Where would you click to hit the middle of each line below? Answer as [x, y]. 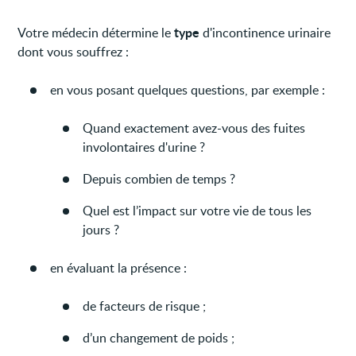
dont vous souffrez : [74, 51]
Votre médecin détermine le [96, 32]
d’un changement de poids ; [159, 337]
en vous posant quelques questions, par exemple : [188, 89]
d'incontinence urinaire [267, 32]
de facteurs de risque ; [145, 306]
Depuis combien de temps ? [159, 178]
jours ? [101, 229]
